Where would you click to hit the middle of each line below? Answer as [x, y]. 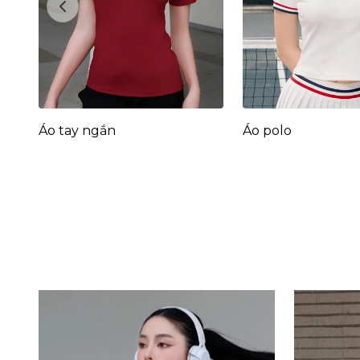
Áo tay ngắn [77, 131]
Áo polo [268, 131]
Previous [93, 16]
